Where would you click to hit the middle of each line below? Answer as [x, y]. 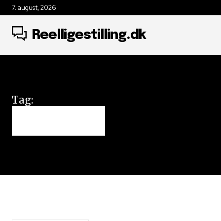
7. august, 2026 [34, 8]
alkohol [58, 121]
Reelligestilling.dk [89, 35]
